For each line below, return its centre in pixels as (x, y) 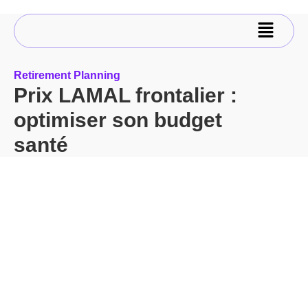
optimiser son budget (118, 120)
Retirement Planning (67, 76)
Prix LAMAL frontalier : (125, 95)
